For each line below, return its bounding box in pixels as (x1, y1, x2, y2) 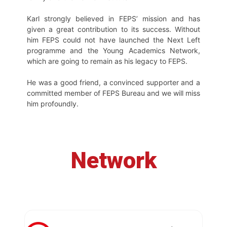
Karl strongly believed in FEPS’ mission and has (27, 14, 200, 23)
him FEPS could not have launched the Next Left (27, 35, 200, 45)
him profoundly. (27, 99, 81, 108)
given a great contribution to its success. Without (27, 25, 200, 34)
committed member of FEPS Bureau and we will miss (27, 89, 200, 98)
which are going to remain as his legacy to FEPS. (27, 57, 190, 66)
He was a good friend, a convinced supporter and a (27, 78, 200, 87)
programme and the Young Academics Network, (27, 46, 200, 55)
